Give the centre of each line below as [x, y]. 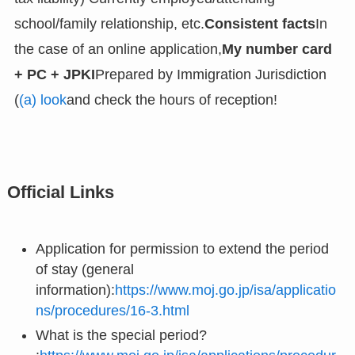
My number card [277, 50]
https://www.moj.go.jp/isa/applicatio [225, 290]
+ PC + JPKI [54, 75]
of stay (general [84, 270]
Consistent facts [260, 24]
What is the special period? [121, 335]
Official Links [60, 193]
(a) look [42, 100]
